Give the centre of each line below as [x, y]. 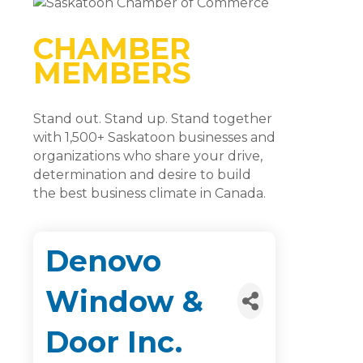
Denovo [103, 261]
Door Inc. [114, 342]
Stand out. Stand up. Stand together [153, 118]
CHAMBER [112, 48]
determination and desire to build [142, 174]
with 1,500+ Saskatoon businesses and [154, 137]
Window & [124, 301]
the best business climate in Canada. [149, 193]
